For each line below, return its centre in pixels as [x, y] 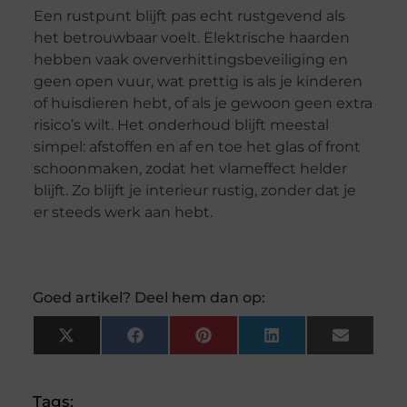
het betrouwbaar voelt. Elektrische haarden [191, 37]
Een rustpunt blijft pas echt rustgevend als [189, 15]
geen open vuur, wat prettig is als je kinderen [198, 81]
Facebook [182, 342]
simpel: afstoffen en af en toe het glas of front [197, 146]
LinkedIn [314, 342]
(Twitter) [107, 357]
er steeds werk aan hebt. [123, 212]
